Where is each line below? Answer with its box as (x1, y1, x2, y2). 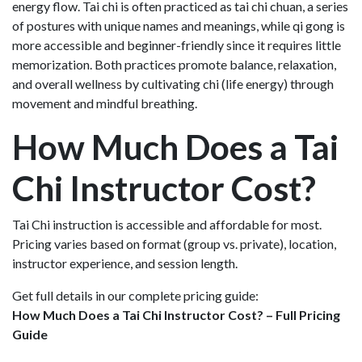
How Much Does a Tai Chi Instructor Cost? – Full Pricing (12, 306, 340, 322)
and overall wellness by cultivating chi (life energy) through (12, 75, 334, 91)
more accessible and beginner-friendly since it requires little (12, 36, 341, 53)
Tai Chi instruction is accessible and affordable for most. (12, 216, 322, 232)
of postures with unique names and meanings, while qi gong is (12, 17, 345, 33)
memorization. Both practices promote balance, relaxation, (12, 56, 336, 72)
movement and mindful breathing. (12, 95, 197, 111)
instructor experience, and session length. (12, 255, 238, 271)
